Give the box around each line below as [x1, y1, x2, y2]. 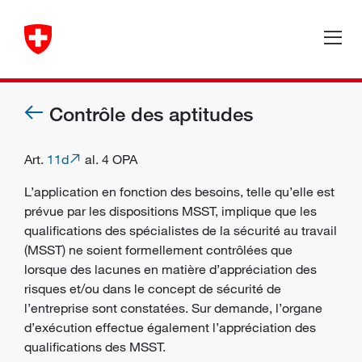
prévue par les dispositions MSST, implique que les [24, 203, 317, 219]
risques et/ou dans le [24, 280, 148, 297]
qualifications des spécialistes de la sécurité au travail [24, 222, 337, 238]
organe [282, 300, 322, 316]
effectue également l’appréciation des [92, 319, 316, 335]
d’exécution [24, 319, 92, 335]
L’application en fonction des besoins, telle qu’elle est [24, 183, 335, 200]
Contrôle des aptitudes [49, 102, 253, 125]
